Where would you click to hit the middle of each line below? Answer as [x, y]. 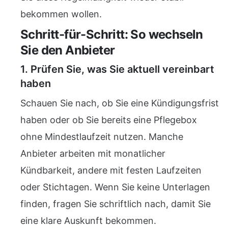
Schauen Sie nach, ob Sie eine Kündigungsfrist [120, 103]
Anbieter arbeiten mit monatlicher [93, 153]
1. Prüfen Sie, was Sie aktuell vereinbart [117, 69]
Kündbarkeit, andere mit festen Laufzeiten [111, 170]
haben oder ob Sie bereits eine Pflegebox [109, 120]
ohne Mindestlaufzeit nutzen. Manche [102, 137]
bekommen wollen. [61, 14]
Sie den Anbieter [68, 50]
